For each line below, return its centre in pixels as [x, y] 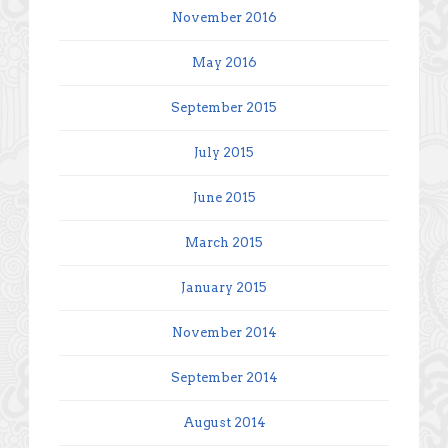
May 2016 [224, 62]
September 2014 [224, 377]
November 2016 [224, 17]
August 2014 [224, 422]
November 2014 [224, 332]
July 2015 [224, 152]
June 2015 [224, 197]
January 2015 [224, 287]
